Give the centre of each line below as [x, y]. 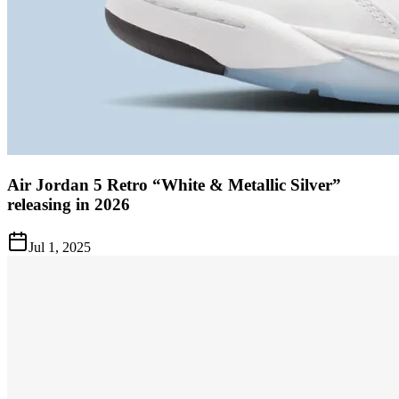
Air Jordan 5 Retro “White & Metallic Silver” [174, 184]
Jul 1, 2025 [60, 248]
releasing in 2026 [69, 204]
